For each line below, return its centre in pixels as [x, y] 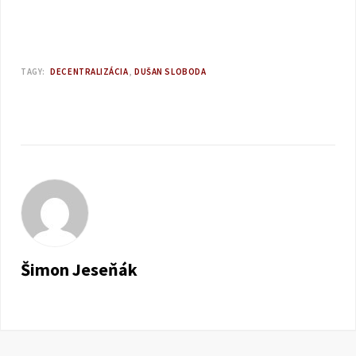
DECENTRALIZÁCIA [89, 71]
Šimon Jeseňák [79, 269]
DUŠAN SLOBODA [170, 71]
